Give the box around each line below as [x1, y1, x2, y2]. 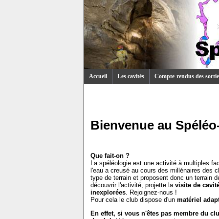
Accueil [89, 73, 107, 80]
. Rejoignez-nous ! [126, 189, 177, 196]
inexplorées [90, 189, 126, 196]
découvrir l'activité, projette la [90, 181, 175, 189]
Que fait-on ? [90, 152, 130, 159]
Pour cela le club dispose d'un [90, 196, 177, 203]
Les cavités [117, 73, 144, 80]
